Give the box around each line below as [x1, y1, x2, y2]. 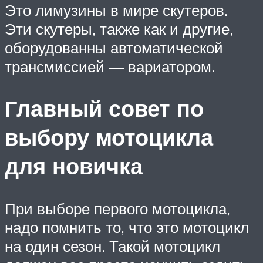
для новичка [5, 151, 143, 181]
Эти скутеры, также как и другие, [5, 19, 233, 38]
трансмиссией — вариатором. [5, 56, 215, 76]
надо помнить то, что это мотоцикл [5, 218, 249, 237]
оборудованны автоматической [5, 38, 223, 57]
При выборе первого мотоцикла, [5, 199, 230, 218]
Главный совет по [5, 94, 204, 123]
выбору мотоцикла [5, 123, 213, 152]
